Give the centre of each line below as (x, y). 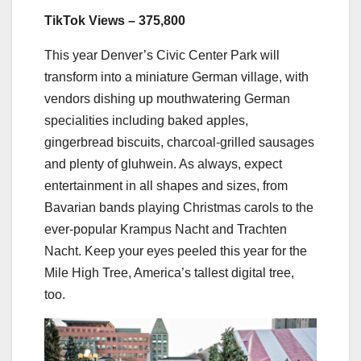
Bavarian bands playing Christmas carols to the (179, 207)
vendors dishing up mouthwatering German (167, 98)
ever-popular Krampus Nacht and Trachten (166, 229)
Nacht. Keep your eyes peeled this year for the (176, 251)
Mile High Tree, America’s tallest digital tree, (169, 272)
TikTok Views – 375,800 (115, 20)
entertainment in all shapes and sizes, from (166, 185)
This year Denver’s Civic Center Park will (162, 55)
